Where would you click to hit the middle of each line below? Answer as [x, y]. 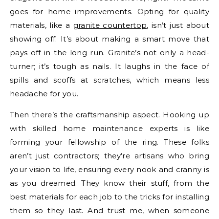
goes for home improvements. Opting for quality [109, 11]
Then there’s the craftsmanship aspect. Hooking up [109, 114]
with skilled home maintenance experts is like [109, 128]
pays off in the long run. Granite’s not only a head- [109, 52]
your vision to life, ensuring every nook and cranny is [109, 169]
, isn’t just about [178, 25]
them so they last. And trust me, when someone [109, 210]
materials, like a [42, 25]
